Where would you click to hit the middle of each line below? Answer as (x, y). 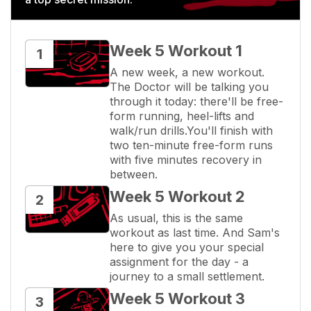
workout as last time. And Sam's (195, 233)
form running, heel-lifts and (182, 116)
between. (134, 175)
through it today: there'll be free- (196, 102)
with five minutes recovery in (186, 160)
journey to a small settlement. (187, 277)
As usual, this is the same (176, 218)
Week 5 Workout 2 (177, 197)
